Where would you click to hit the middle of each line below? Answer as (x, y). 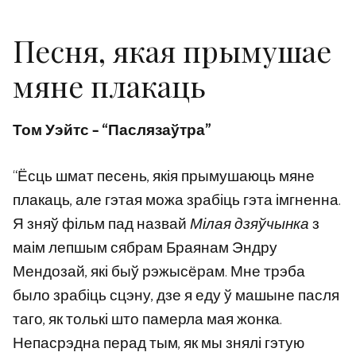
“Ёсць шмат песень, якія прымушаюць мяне (164, 177)
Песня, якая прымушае (172, 50)
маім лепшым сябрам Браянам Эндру (145, 249)
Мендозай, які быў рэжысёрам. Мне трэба (159, 273)
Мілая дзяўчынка (250, 225)
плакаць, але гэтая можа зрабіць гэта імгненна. (177, 201)
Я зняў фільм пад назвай (101, 225)
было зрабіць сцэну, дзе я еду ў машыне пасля (176, 296)
